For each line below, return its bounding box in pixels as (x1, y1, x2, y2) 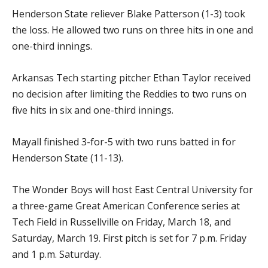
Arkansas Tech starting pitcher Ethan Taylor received (12, 71, 251, 84)
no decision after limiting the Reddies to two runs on (12, 87, 246, 100)
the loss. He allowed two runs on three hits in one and (12, 23, 253, 36)
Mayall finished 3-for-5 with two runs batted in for (12, 135, 236, 148)
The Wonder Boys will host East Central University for (12, 183, 253, 196)
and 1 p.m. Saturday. (12, 248, 101, 261)
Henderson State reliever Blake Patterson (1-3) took (12, 7, 245, 20)
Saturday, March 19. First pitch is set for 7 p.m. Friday (12, 232, 246, 245)
